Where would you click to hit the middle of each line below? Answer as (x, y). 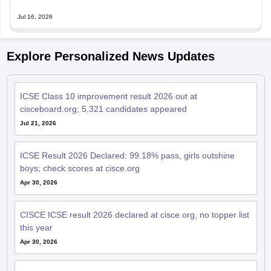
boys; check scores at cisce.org (80, 168)
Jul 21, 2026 (38, 123)
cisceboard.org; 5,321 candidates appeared (103, 109)
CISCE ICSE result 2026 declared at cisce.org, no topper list (134, 215)
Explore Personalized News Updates (110, 57)
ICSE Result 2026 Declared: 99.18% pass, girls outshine (127, 156)
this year (36, 228)
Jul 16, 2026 (35, 17)
